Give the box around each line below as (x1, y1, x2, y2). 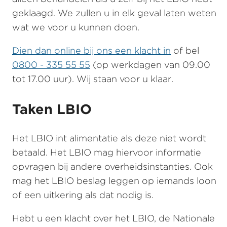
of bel (171, 45, 199, 56)
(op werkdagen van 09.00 (90, 59, 210, 70)
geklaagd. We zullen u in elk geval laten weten (12, 8, 216, 19)
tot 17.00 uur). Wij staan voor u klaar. (12, 73, 173, 85)
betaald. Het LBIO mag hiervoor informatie (12, 146, 201, 158)
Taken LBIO (12, 101, 92, 118)
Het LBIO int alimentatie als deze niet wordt (12, 132, 206, 143)
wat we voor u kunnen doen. (12, 22, 139, 33)
